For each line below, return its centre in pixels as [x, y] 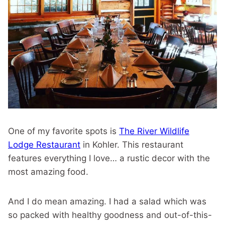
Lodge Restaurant [44, 145]
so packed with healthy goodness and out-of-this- [110, 215]
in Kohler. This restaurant [132, 145]
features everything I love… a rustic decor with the [109, 158]
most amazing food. [48, 172]
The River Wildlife [154, 131]
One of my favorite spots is [64, 131]
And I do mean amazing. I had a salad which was [107, 201]
